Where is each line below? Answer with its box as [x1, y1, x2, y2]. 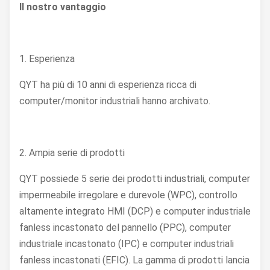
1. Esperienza [19, 53, 75, 65]
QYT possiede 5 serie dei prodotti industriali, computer [19, 173, 250, 185]
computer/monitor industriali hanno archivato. [19, 95, 210, 107]
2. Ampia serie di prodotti [19, 147, 125, 159]
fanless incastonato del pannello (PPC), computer [19, 222, 231, 234]
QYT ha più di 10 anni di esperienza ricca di [19, 79, 196, 91]
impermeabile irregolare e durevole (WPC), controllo [19, 189, 237, 201]
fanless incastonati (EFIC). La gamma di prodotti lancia [19, 254, 250, 266]
